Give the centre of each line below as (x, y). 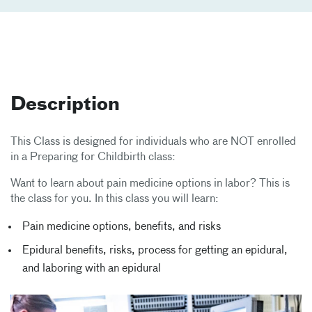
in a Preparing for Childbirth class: (93, 157)
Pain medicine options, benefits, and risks (121, 227)
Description (65, 105)
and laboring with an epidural (91, 269)
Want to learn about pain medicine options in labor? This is (150, 184)
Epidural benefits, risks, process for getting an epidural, (155, 251)
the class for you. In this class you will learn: (115, 199)
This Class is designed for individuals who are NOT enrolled (153, 142)
